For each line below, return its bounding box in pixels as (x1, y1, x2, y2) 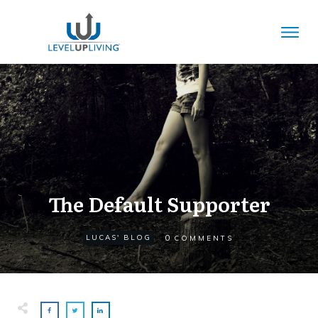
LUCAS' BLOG (85, 233, 151, 242)
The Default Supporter (48, 189, 270, 219)
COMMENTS (173, 233, 234, 243)
